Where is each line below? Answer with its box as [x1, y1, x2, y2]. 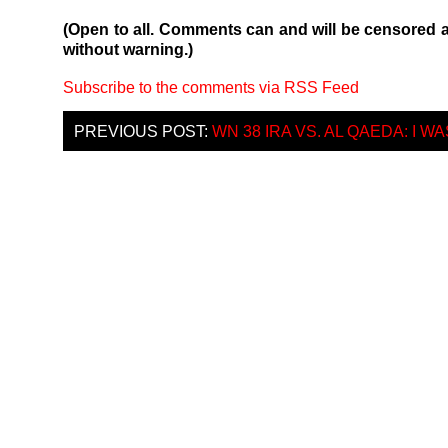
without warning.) [63, 39, 193, 58]
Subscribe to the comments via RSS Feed [63, 78, 359, 97]
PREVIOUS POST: [73, 122, 212, 141]
